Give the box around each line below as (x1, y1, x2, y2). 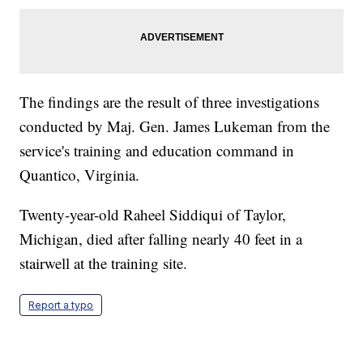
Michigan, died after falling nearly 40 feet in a (19, 228, 303, 250)
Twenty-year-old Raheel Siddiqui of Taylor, (19, 204, 287, 225)
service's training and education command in (19, 140, 295, 161)
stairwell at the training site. (19, 253, 188, 274)
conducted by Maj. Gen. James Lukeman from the (19, 116, 331, 137)
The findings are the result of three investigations (19, 92, 320, 113)
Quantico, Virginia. (19, 164, 140, 186)
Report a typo (28, 299, 94, 312)
